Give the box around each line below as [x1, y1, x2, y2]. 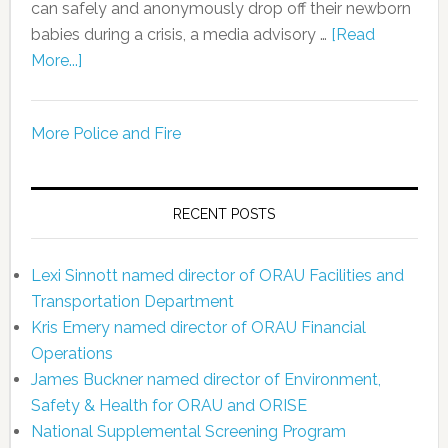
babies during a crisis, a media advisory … [30, 24, 331, 44]
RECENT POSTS [173, 205, 276, 222]
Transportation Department [30, 291, 234, 311]
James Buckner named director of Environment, [30, 369, 381, 389]
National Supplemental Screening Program [30, 421, 346, 441]
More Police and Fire [30, 123, 181, 143]
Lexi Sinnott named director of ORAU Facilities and [30, 265, 404, 285]
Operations [30, 343, 113, 363]
